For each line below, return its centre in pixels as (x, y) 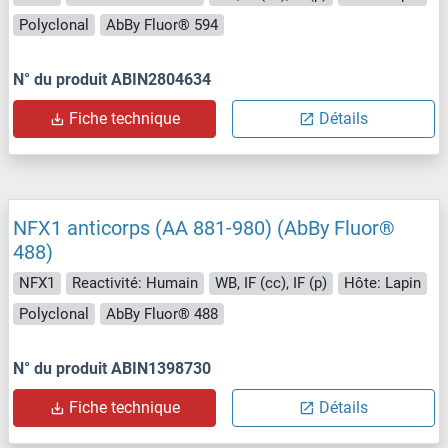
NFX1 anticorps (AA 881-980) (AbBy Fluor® (204, 228)
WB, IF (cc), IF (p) (271, 283)
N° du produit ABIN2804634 (112, 80)
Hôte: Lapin (382, 283)
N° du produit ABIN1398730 (112, 369)
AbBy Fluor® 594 (162, 24)
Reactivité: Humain (135, 283)
